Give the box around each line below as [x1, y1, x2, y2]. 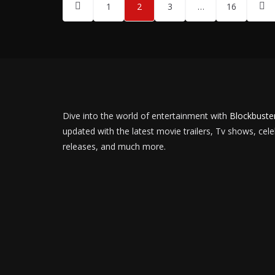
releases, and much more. [63, 141, 166, 152]
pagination [62, 9, 147, 32]
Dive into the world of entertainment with [63, 110, 227, 122]
